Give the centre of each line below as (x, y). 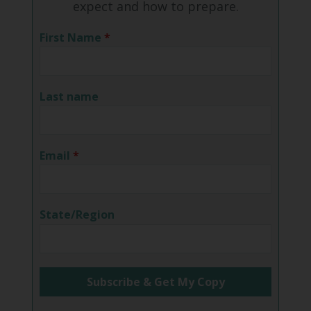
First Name (70, 37)
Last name (69, 96)
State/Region (77, 214)
